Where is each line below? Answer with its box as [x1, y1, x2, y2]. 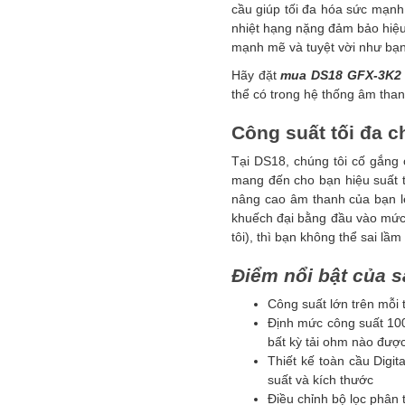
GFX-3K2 [346, 68, 401, 82]
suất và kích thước [268, 372, 373, 387]
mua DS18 [280, 68, 347, 82]
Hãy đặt [231, 68, 281, 82]
